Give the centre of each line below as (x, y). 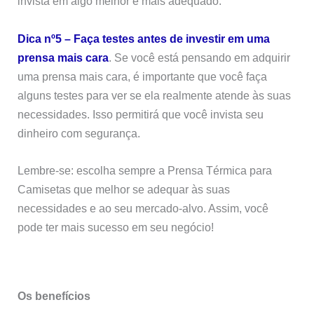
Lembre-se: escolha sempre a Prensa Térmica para (145, 170)
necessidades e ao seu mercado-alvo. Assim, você (143, 208)
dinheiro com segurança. (79, 133)
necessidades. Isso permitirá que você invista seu (141, 114)
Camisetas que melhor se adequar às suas (124, 189)
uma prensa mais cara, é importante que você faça (143, 76)
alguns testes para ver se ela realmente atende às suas (155, 95)
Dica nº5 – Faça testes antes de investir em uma (144, 38)
